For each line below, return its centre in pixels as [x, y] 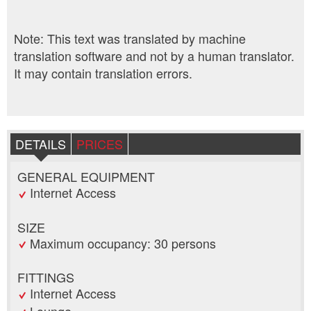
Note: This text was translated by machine [130, 39]
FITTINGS [46, 277]
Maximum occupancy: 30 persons [123, 243]
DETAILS [41, 144]
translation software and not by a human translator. [154, 56]
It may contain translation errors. [103, 73]
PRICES [100, 144]
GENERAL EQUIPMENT [86, 177]
